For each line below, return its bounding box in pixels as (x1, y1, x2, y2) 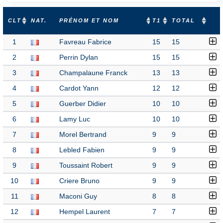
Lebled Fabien (59, 146, 105, 154)
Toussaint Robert (59, 162, 112, 169)
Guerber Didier (59, 100, 106, 108)
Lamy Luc (59, 115, 90, 123)
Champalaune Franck (59, 69, 127, 77)
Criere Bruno (59, 177, 100, 185)
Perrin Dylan (59, 54, 98, 61)
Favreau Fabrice (59, 38, 111, 46)
